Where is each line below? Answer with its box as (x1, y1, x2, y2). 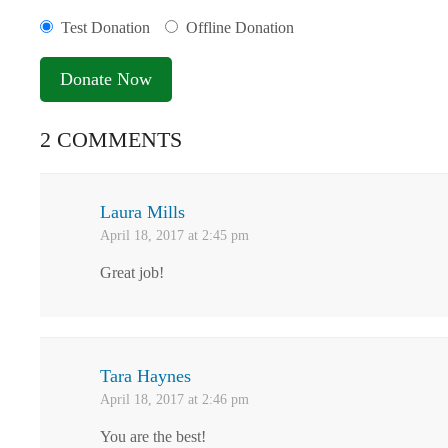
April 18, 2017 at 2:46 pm (100, 392, 249, 407)
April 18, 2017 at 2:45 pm (100, 228, 249, 243)
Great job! (100, 264, 164, 281)
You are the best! (100, 428, 206, 445)
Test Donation (61, 19, 150, 36)
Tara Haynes (100, 366, 191, 386)
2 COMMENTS (40, 127, 182, 152)
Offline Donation (186, 19, 294, 36)
